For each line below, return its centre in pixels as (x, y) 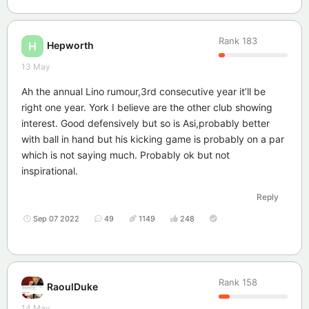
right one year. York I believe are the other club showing (147, 108)
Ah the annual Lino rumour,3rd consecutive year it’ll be (143, 92)
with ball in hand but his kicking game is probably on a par (153, 139)
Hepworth (70, 45)
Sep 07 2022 (56, 219)
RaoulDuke (72, 286)
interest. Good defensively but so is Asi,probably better (146, 123)
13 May (36, 67)
